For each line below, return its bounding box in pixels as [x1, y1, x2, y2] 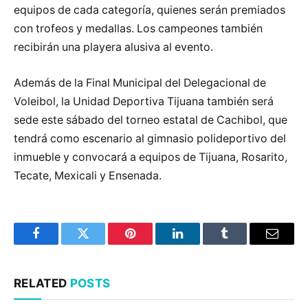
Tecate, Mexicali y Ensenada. [14, 168, 162, 182]
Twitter [82, 237, 118, 250]
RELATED [14, 276, 70, 290]
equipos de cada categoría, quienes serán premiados [14, 3, 285, 17]
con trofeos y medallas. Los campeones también [14, 22, 263, 36]
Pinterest [129, 237, 173, 250]
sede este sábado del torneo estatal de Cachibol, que [14, 113, 287, 126]
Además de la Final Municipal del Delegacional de [14, 76, 266, 89]
